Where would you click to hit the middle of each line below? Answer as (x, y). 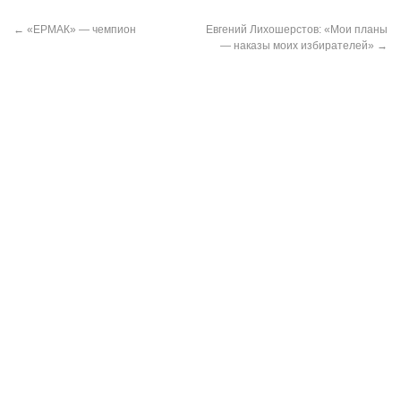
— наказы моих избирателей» (299, 45)
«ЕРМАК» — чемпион (80, 29)
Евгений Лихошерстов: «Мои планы (297, 29)
